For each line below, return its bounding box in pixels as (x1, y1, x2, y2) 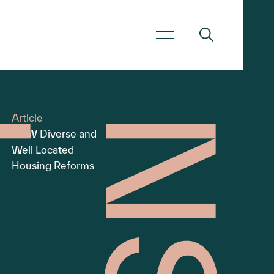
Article (11, 112, 43, 124)
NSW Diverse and (11, 128, 97, 139)
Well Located (11, 144, 74, 155)
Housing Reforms (11, 160, 94, 171)
